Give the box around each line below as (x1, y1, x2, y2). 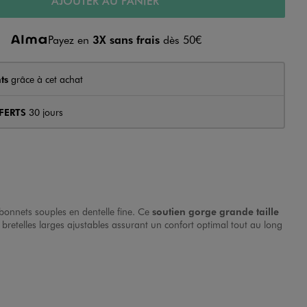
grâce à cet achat (8, 72, 83, 86)
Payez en (47, 32, 93, 47)
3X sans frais (92, 32, 160, 47)
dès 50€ (159, 32, 201, 47)
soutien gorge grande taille (152, 205, 279, 218)
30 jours (25, 105, 63, 119)
